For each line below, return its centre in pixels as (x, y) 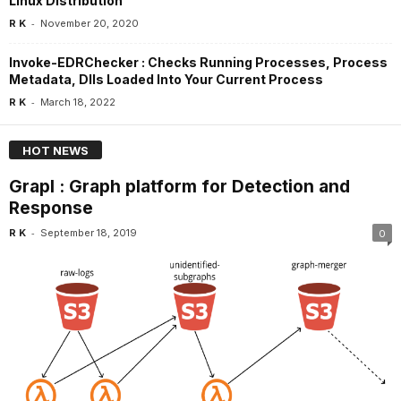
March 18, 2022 (78, 102)
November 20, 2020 (90, 24)
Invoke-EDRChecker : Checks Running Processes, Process (198, 63)
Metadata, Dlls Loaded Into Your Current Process (166, 80)
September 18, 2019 (89, 232)
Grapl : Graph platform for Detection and (179, 186)
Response (51, 208)
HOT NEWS (55, 150)
